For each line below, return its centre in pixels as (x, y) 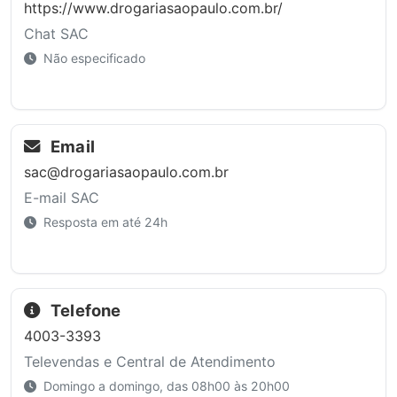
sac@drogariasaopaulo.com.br (126, 171)
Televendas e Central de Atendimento (149, 361)
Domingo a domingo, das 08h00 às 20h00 (164, 385)
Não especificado (92, 58)
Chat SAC (56, 34)
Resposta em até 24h (103, 222)
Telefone (84, 311)
